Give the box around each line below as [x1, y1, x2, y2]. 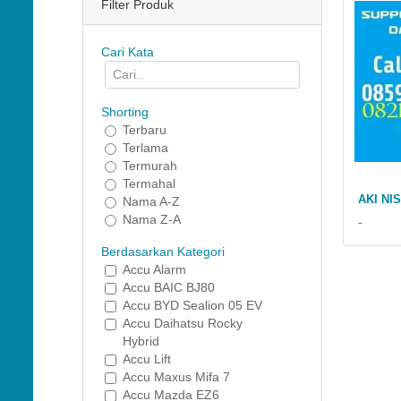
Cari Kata [101, 45, 154, 59]
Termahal [123, 176, 175, 191]
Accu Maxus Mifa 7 [123, 370, 230, 384]
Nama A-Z [123, 194, 180, 209]
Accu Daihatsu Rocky [123, 316, 243, 330]
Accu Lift [123, 352, 171, 366]
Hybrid [123, 334, 159, 348]
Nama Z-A [123, 212, 181, 226]
